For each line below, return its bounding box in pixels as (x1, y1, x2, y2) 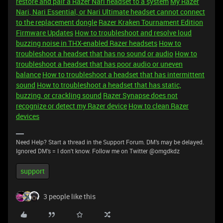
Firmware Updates (16, 28, 73, 37)
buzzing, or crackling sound (16, 91, 102, 100)
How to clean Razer (128, 101, 189, 111)
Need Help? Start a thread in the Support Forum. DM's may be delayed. (16, 138, 204, 146)
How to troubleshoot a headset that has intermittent (42, 70, 205, 79)
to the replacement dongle (16, 17, 97, 27)
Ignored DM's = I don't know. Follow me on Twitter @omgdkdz (16, 147, 180, 155)
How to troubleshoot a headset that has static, (37, 80, 181, 90)
